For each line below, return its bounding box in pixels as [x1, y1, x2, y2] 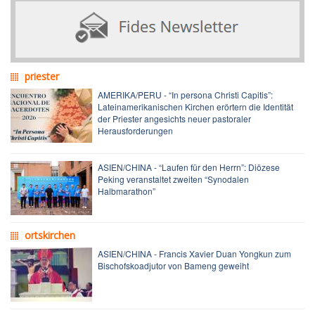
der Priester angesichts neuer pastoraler [98, 112, 251, 124]
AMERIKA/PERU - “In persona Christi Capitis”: [98, 88, 273, 101]
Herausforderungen [98, 124, 173, 136]
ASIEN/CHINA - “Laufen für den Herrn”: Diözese [98, 160, 280, 173]
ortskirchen [25, 228, 75, 242]
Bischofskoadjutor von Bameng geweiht [98, 259, 249, 271]
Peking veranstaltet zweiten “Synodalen [98, 172, 249, 185]
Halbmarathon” [98, 184, 155, 197]
